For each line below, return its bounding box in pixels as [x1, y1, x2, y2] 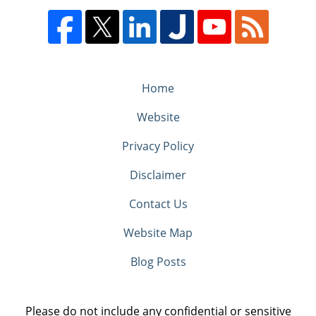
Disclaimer [130, 166, 186, 183]
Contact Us [128, 195, 188, 212]
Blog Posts [130, 253, 186, 269]
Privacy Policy [122, 138, 194, 154]
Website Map [123, 224, 193, 241]
